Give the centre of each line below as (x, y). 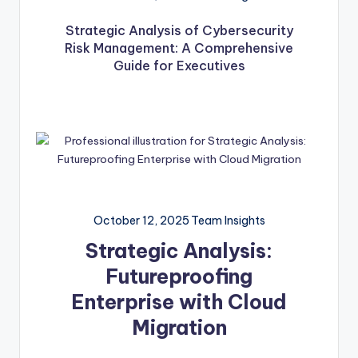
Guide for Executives (179, 66)
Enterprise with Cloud (179, 302)
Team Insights (228, 221)
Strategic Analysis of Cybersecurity (179, 31)
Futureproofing (179, 277)
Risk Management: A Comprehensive (179, 48)
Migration (179, 328)
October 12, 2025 (141, 221)
